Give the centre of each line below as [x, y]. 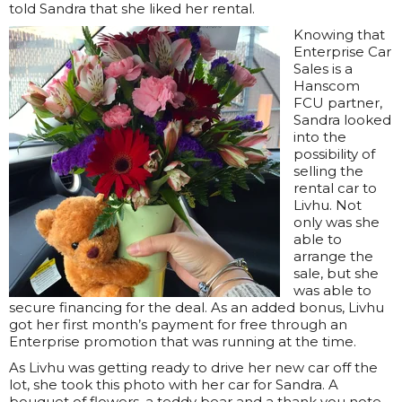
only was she [336, 223]
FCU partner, [338, 103]
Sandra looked [342, 120]
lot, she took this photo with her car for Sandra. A [174, 385]
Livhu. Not [328, 205]
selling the [328, 171]
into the [320, 137]
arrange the [333, 257]
